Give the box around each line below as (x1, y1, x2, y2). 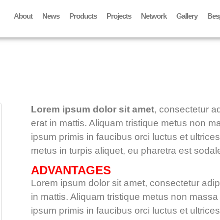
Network (140, 12, 166, 20)
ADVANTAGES (31, 164, 111, 177)
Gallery (176, 12, 197, 20)
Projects (106, 12, 131, 20)
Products (69, 12, 97, 20)
